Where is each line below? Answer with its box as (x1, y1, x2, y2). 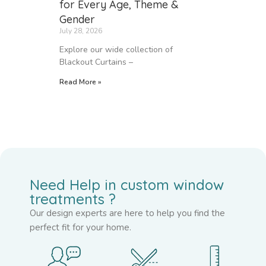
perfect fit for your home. (30, 221, 131, 233)
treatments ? (30, 189, 116, 208)
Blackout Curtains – (59, 56, 133, 68)
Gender (59, 12, 98, 26)
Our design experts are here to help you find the (30, 207, 225, 219)
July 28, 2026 (59, 26, 102, 36)
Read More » (59, 77, 102, 87)
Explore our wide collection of (59, 43, 173, 55)
